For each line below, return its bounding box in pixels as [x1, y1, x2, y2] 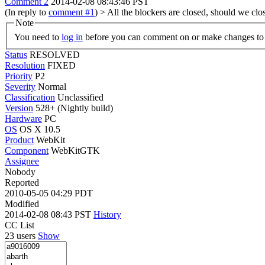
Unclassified [57, 92, 104, 102]
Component [5, 145, 49, 156]
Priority [5, 70, 33, 81]
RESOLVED [30, 49, 80, 60]
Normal [38, 81, 66, 92]
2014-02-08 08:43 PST [5, 209, 93, 219]
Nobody [5, 166, 35, 177]
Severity [5, 81, 35, 92]
